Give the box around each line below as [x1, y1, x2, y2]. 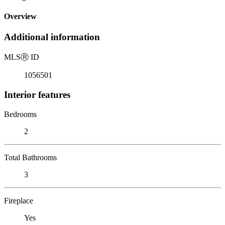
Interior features [4, 89, 70, 100]
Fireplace [4, 196, 33, 205]
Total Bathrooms [4, 153, 57, 162]
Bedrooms [4, 109, 37, 119]
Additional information [4, 32, 100, 43]
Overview [4, 12, 37, 21]
